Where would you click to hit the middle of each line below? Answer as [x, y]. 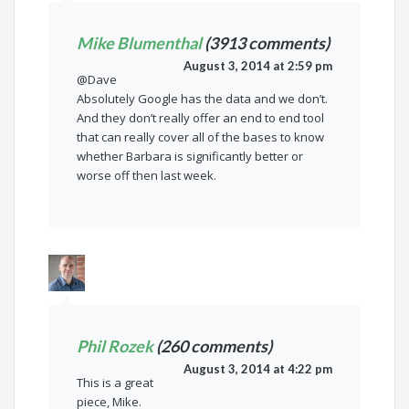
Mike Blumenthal [140, 43]
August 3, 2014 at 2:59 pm [257, 66]
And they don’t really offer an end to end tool [201, 118]
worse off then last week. [147, 176]
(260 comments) [213, 346]
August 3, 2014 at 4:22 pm [257, 369]
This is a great [115, 383]
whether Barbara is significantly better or [190, 157]
